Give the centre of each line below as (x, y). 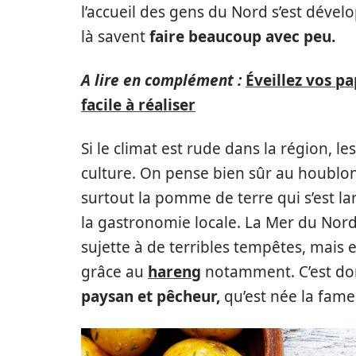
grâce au (114, 272)
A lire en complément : (161, 80)
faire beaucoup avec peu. (240, 37)
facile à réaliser (138, 105)
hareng (174, 272)
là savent (113, 37)
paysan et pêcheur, (153, 296)
